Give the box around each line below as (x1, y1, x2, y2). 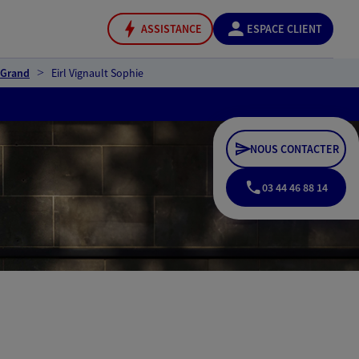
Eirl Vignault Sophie (51, 66, 143, 80)
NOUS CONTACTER (250, 142, 339, 156)
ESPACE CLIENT (247, 22, 322, 36)
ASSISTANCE (141, 22, 202, 36)
